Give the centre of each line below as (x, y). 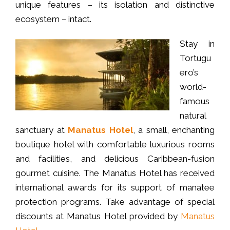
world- (193, 87)
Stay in (197, 43)
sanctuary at (40, 130)
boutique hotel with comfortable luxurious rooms (115, 144)
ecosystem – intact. (53, 19)
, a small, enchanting (174, 130)
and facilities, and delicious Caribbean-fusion (115, 158)
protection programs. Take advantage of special (115, 202)
